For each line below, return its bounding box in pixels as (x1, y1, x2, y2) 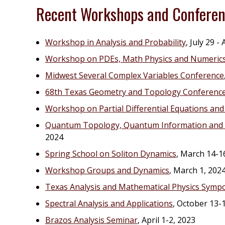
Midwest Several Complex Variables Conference (45, 70, 224, 81)
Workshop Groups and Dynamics (45, 165, 169, 176)
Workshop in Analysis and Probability (45, 37, 186, 48)
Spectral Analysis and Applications (45, 198, 173, 209)
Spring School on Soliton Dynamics (45, 148, 176, 159)
